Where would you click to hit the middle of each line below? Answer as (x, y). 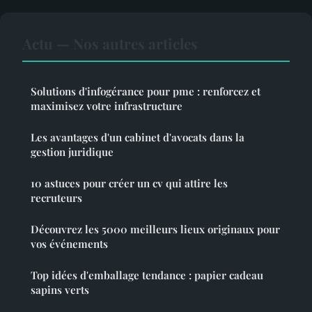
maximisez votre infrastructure (107, 106)
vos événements (69, 243)
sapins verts (60, 289)
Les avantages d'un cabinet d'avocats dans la (138, 137)
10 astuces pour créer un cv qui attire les (129, 183)
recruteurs (56, 197)
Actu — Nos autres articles (110, 43)
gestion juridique (72, 151)
